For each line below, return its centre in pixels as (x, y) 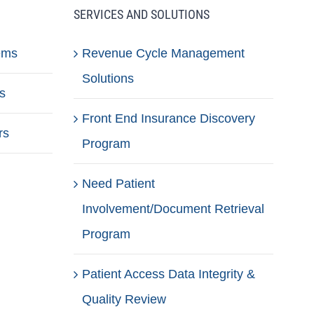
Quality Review (124, 299)
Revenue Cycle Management (164, 53)
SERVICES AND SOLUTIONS (142, 14)
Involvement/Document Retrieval (173, 209)
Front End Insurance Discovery (169, 118)
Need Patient (119, 184)
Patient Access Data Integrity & (169, 274)
